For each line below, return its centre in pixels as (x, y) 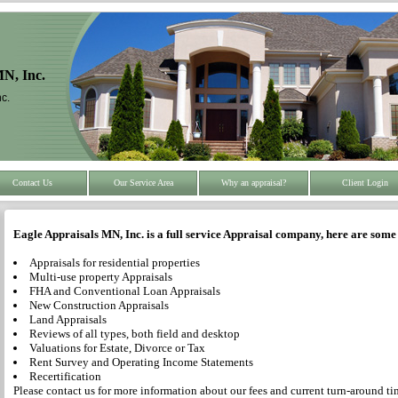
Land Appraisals (68, 319)
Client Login (365, 183)
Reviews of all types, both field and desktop (135, 334)
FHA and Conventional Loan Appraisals (125, 291)
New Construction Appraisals (99, 305)
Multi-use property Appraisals (101, 277)
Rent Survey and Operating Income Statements (141, 362)
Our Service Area (143, 183)
